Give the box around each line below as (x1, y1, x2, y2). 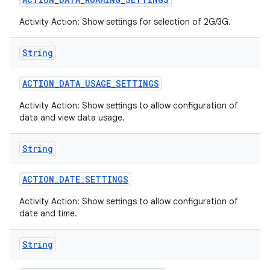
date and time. (19, 208, 77, 219)
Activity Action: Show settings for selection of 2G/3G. (19, 16, 231, 27)
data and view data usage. (19, 112, 125, 123)
